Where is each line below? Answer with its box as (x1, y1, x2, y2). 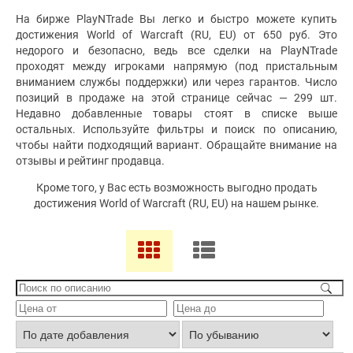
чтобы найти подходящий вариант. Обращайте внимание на (16, 139, 337, 151)
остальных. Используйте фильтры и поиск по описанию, (16, 123, 337, 136)
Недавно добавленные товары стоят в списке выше (16, 107, 337, 120)
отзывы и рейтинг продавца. (16, 154, 165, 167)
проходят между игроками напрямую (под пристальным (16, 60, 337, 72)
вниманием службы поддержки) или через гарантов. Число (16, 76, 337, 88)
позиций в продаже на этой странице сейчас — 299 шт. (16, 91, 337, 104)
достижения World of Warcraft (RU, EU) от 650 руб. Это (16, 28, 337, 41)
